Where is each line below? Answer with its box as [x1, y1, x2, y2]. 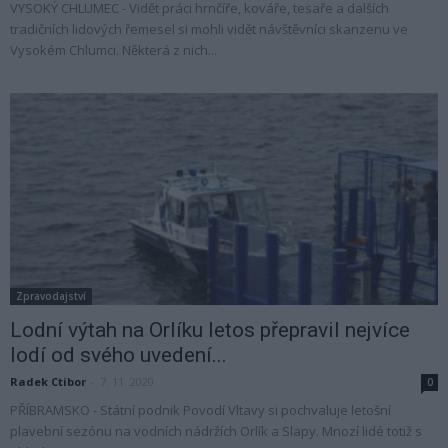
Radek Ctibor [10, 373, 86, 389]
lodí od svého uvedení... [10, 342, 227, 367]
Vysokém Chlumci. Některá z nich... [10, 41, 217, 60]
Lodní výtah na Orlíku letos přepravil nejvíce [10, 317, 410, 342]
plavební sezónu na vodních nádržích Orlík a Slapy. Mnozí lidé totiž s [10, 421, 422, 440]
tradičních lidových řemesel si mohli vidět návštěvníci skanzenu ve [10, 20, 408, 39]
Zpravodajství [16, 288, 86, 303]
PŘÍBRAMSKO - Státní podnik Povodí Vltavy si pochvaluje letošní [10, 400, 391, 419]
